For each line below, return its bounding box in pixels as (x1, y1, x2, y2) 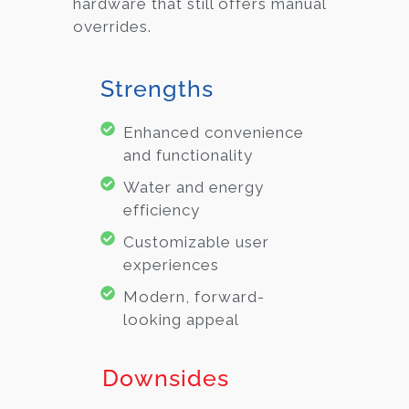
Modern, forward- (123, 287, 265, 306)
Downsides (102, 363, 230, 392)
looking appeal (123, 309, 239, 329)
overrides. (73, 17, 152, 37)
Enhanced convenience (123, 122, 304, 142)
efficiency (123, 200, 200, 219)
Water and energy (123, 177, 264, 196)
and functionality (123, 145, 253, 164)
